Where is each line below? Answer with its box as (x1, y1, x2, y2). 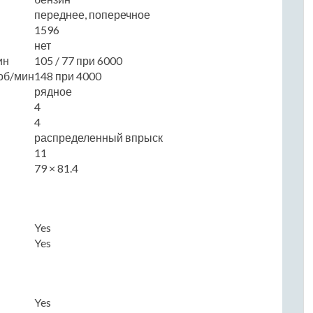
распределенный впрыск (34, 130, 163, 144)
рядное (34, 84, 72, 98)
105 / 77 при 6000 (34, 53, 122, 67)
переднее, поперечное (34, 7, 150, 21)
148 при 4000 (34, 68, 101, 82)
